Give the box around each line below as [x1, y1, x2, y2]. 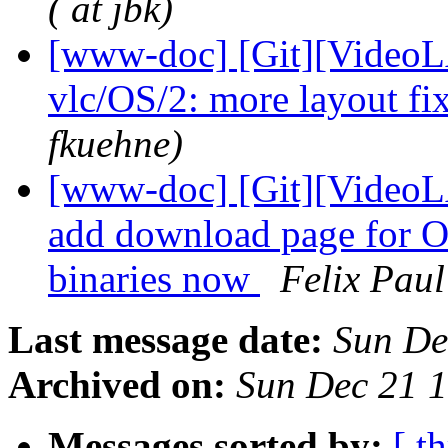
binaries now [48, 257, 260, 301]
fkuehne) [48, 122, 183, 166]
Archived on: [8, 363, 226, 407]
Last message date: [8, 318, 323, 362]
